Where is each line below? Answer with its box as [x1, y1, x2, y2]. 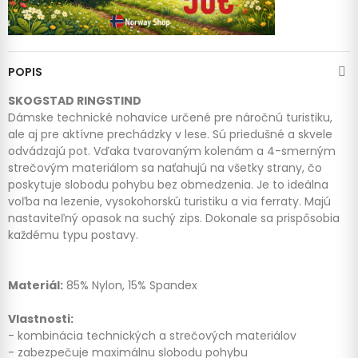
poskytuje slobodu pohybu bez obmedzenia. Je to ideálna [8, 176, 328, 193]
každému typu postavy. [8, 226, 138, 243]
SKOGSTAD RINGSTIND [8, 92, 141, 109]
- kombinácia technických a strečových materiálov [8, 327, 296, 344]
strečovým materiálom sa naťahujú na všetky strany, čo [8, 159, 322, 176]
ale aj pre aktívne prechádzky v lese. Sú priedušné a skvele [8, 125, 332, 142]
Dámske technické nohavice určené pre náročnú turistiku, [8, 109, 332, 125]
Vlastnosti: [8, 310, 74, 327]
